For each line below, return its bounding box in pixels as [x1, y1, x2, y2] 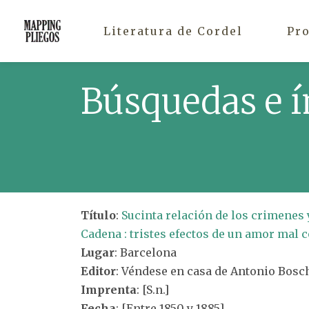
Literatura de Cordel [103, 23, 243, 38]
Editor [81, 264, 116, 278]
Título [81, 208, 116, 222]
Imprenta [81, 283, 137, 297]
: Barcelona [114, 246, 177, 259]
